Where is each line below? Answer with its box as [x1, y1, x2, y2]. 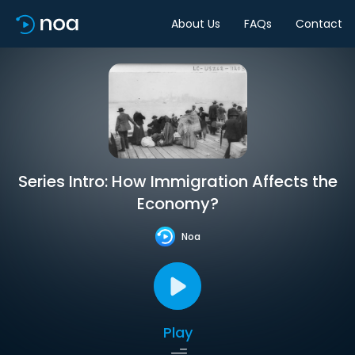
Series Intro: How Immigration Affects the [17, 170, 338, 193]
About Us [171, 15, 220, 32]
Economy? [136, 193, 219, 215]
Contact [296, 15, 342, 32]
